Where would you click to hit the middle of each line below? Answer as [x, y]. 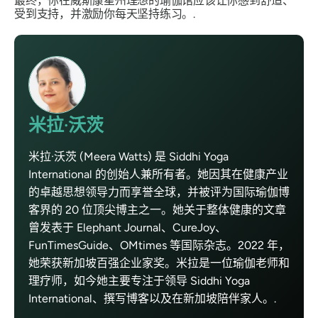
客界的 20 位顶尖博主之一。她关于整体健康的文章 [157, 210]
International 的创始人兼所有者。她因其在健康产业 [158, 175]
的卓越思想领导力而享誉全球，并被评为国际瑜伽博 [159, 192]
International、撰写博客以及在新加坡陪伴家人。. [152, 299]
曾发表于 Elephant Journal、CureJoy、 [127, 228]
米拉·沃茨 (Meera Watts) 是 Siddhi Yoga [128, 157]
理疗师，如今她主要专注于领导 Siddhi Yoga [139, 281]
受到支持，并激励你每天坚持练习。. [105, 14]
